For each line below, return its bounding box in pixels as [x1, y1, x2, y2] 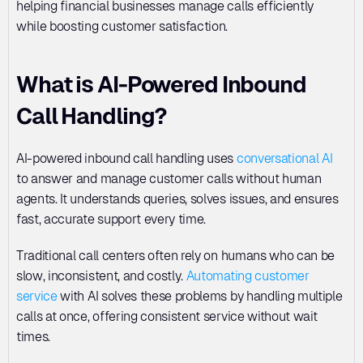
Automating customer [186, 268, 310, 284]
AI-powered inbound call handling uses [16, 151, 237, 166]
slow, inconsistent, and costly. [16, 268, 186, 284]
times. [16, 329, 51, 344]
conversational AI [236, 151, 333, 166]
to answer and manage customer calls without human [16, 171, 322, 186]
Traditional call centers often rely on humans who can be [16, 248, 335, 263]
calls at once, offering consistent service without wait [16, 309, 318, 324]
